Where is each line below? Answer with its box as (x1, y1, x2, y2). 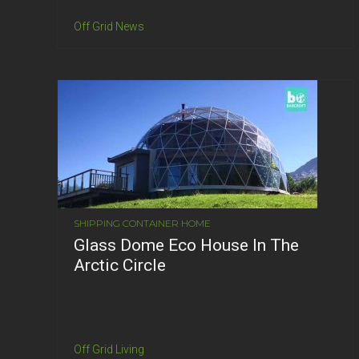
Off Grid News (74, 19, 144, 33)
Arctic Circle (74, 255, 166, 275)
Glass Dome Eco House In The (74, 235, 299, 255)
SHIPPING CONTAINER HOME (74, 216, 211, 229)
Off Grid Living (74, 342, 144, 356)
